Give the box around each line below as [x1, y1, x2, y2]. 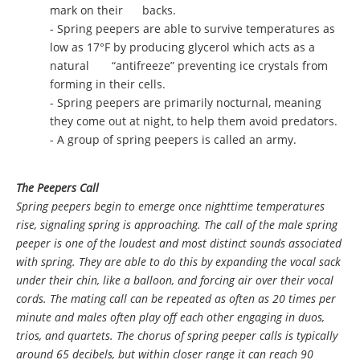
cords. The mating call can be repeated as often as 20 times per [16, 291, 336, 307]
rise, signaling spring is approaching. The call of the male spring [16, 217, 337, 233]
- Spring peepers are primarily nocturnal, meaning [50, 95, 321, 111]
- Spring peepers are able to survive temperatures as [50, 21, 335, 37]
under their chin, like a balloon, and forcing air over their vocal [16, 272, 333, 288]
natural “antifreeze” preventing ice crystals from [50, 58, 328, 74]
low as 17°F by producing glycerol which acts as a [50, 39, 315, 55]
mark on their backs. [50, 2, 176, 18]
